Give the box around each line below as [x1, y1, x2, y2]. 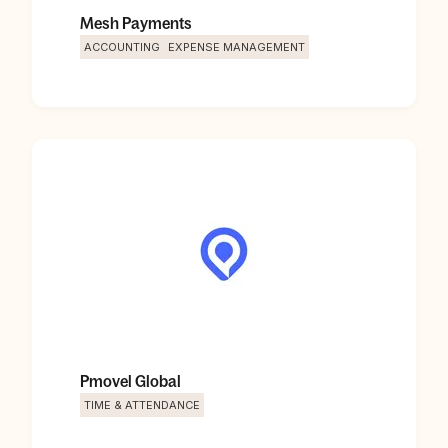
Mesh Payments [80, 14, 192, 32]
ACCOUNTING [84, 40, 160, 54]
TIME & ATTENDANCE [84, 398, 200, 412]
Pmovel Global [80, 372, 181, 390]
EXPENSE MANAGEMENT [168, 40, 305, 54]
